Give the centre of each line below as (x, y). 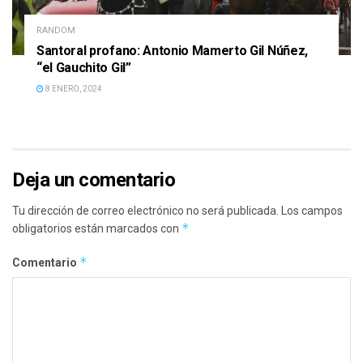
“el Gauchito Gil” (84, 68)
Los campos (312, 211)
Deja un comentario (94, 180)
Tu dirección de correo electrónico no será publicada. (145, 211)
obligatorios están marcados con (97, 229)
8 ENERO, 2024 (73, 89)
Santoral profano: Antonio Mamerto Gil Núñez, (172, 51)
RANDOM (56, 31)
